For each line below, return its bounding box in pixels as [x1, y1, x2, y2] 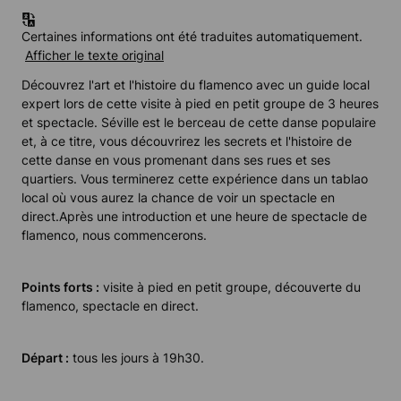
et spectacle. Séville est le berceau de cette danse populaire [21, 115, 376, 131]
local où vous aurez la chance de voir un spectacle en [21, 190, 335, 206]
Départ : [21, 350, 69, 366]
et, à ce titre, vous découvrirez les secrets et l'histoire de [21, 133, 352, 149]
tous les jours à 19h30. [69, 350, 204, 366]
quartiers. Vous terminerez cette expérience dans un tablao [21, 171, 368, 187]
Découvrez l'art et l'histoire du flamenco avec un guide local [21, 77, 370, 93]
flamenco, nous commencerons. [21, 227, 207, 243]
